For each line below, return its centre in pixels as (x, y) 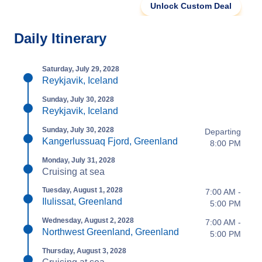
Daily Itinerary (60, 38)
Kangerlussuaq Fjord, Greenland (110, 141)
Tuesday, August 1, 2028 (82, 190)
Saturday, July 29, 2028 (81, 69)
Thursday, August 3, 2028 (84, 251)
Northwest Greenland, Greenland (111, 232)
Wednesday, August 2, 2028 (88, 220)
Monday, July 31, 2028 (79, 160)
